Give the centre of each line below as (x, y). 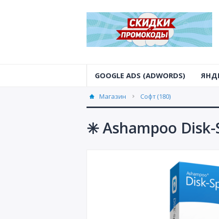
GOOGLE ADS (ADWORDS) (140, 75)
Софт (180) (155, 96)
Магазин (113, 96)
